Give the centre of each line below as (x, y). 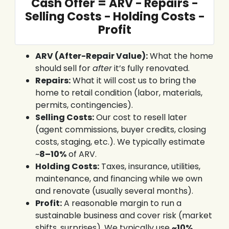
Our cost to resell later (140, 118)
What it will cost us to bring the (133, 81)
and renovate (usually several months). (114, 191)
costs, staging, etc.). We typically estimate (120, 142)
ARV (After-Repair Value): (91, 56)
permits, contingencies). (84, 105)
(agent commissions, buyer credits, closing (120, 130)
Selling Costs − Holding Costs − (114, 17)
